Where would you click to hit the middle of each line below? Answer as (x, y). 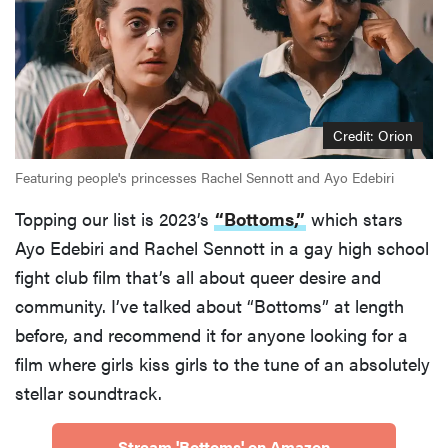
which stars (354, 218)
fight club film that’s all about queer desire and (198, 276)
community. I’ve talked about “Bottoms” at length (209, 305)
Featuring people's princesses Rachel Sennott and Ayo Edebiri (204, 176)
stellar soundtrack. (88, 392)
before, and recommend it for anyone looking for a (211, 334)
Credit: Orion (373, 134)
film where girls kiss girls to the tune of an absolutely (222, 363)
